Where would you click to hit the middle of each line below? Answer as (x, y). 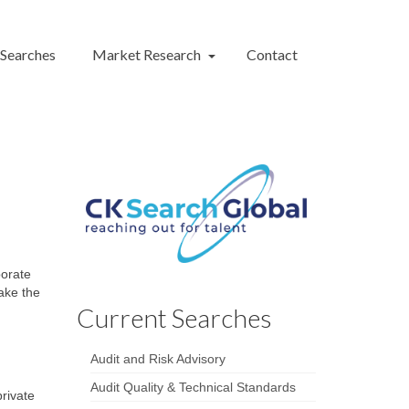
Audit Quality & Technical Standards (193, 387)
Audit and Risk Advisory (157, 358)
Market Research (147, 54)
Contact (272, 54)
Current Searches (174, 317)
